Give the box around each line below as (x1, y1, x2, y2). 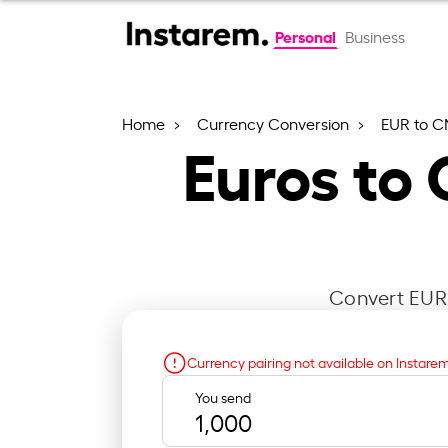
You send (195, 386, 251, 406)
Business (344, 25, 405, 47)
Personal (274, 24, 336, 47)
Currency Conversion (197, 112, 353, 134)
